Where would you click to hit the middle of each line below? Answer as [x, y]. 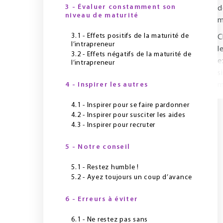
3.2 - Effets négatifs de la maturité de [131, 55]
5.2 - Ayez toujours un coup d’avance [132, 177]
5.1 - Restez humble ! [105, 167]
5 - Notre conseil [98, 147]
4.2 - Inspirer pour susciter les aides [128, 115]
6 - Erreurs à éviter [102, 199]
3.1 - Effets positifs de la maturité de [130, 36]
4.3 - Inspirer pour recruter [113, 125]
